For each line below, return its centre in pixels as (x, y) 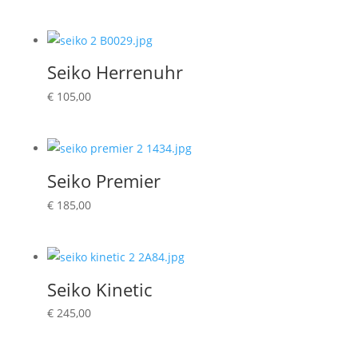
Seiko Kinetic (99, 289)
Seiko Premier (103, 181)
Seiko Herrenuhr (115, 72)
